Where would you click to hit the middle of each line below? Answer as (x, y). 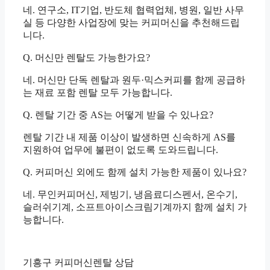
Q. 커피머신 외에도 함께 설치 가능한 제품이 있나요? (135, 172)
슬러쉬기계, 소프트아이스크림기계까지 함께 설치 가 (135, 207)
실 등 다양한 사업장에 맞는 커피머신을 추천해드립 (131, 23)
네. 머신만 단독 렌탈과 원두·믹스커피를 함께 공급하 (134, 80)
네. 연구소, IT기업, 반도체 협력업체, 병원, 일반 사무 (133, 10)
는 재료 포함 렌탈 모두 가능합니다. (98, 93)
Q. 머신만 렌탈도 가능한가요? (86, 58)
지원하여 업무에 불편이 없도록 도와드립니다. (121, 150)
